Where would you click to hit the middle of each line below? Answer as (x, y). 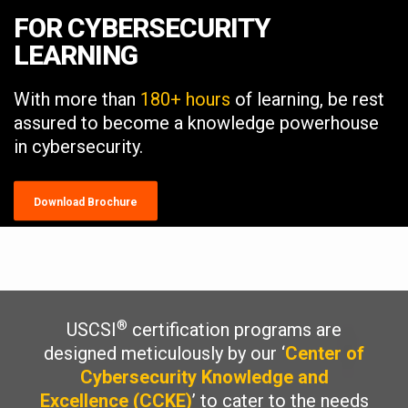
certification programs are (235, 330)
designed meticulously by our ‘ (164, 353)
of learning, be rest (307, 99)
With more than (77, 99)
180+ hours (185, 99)
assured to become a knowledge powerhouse (196, 122)
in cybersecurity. (78, 146)
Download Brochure (86, 202)
